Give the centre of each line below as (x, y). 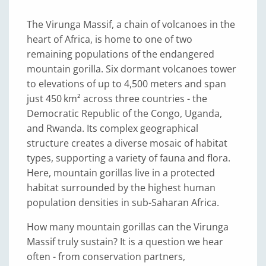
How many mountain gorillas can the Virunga (128, 227)
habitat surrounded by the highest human (121, 188)
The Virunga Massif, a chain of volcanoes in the (131, 24)
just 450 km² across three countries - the (117, 99)
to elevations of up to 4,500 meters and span (126, 84)
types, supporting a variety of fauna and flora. (129, 158)
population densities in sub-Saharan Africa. (123, 202)
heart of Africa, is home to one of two (110, 39)
